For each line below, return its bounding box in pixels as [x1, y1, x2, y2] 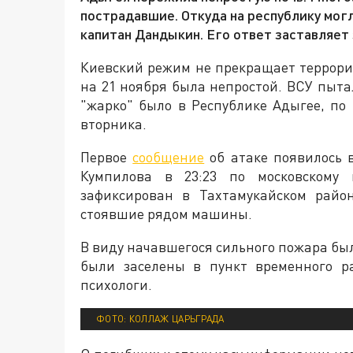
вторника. [80, 115, 147, 132]
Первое [80, 148, 133, 165]
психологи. [80, 276, 152, 293]
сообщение [132, 148, 205, 165]
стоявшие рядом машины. [80, 205, 252, 222]
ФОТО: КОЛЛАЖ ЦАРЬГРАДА [96, 313, 225, 325]
